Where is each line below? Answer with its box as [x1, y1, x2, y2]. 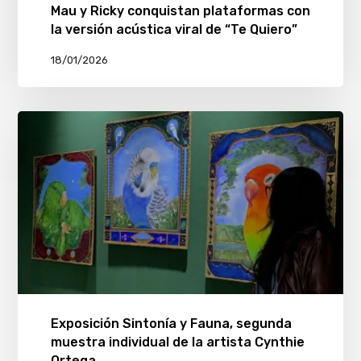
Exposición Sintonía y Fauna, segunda [50, 315, 292, 331]
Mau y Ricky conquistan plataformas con [50, 2, 310, 19]
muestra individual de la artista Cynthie [50, 334, 305, 350]
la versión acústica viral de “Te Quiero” [50, 21, 297, 37]
